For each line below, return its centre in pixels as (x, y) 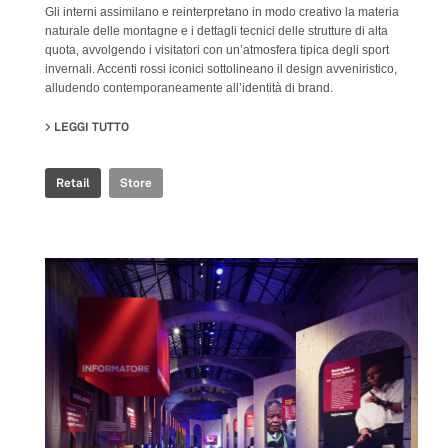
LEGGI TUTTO (91, 126)
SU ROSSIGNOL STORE (193, 126)
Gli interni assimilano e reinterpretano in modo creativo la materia (222, 11)
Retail (73, 182)
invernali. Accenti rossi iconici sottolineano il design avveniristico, (221, 68)
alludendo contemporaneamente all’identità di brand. (189, 87)
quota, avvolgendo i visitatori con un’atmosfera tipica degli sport (217, 49)
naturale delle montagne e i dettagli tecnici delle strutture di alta (216, 30)
